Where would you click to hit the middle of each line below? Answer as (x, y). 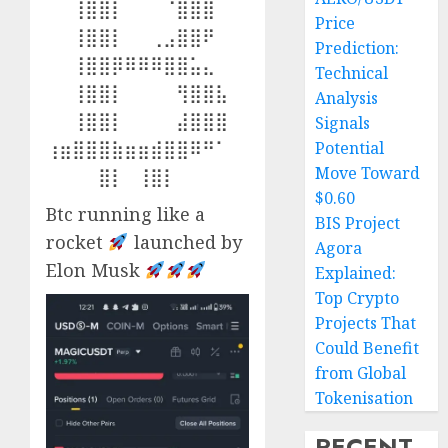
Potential (350, 148)
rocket (77, 242)
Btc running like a (125, 214)
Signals (343, 123)
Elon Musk (95, 270)
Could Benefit (367, 348)
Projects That (366, 323)
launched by (185, 242)
